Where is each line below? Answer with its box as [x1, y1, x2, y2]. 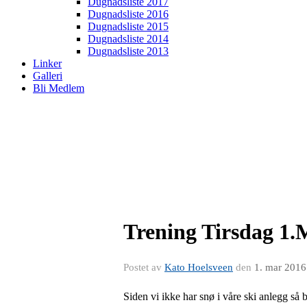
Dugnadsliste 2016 [88, 8, 169, 20]
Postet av [123, 262, 164, 273]
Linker [33, 58, 62, 69]
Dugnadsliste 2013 [88, 45, 169, 57]
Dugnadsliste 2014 [88, 33, 169, 45]
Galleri [33, 70, 62, 82]
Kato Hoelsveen [164, 262, 233, 273]
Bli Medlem [33, 82, 84, 94]
